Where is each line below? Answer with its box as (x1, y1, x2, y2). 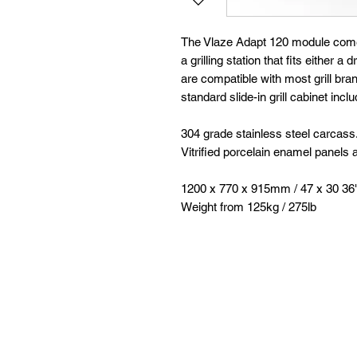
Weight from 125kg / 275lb (180, 199, 316, 214)
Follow (175, 324, 208, 339)
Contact (307, 324, 348, 339)
